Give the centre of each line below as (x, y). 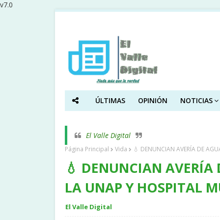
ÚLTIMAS (110, 100)
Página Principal (87, 149)
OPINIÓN (152, 100)
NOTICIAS (196, 100)
